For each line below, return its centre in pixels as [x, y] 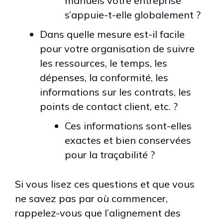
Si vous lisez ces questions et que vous [105, 184]
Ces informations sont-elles [128, 125]
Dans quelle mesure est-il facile [112, 34]
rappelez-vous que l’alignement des [98, 213]
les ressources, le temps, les [104, 63]
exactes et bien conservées [128, 140]
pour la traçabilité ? [110, 154]
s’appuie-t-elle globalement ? [133, 14]
